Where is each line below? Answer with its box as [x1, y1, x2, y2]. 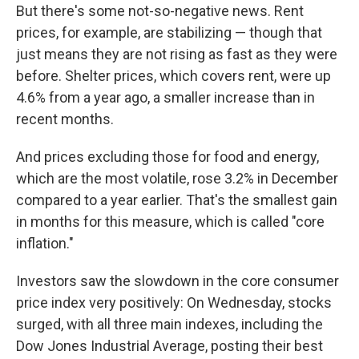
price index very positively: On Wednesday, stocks [16, 294, 332, 312]
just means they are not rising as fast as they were [16, 46, 337, 63]
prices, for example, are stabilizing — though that [16, 24, 322, 42]
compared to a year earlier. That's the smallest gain [16, 192, 337, 209]
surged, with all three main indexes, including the [16, 316, 323, 333]
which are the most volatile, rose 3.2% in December [16, 170, 338, 188]
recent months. [16, 111, 114, 128]
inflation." [16, 235, 74, 252]
